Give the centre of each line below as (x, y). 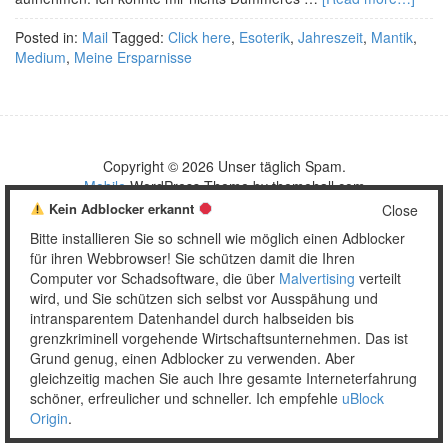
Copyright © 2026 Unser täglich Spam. (224, 166)
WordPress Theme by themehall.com (245, 186)
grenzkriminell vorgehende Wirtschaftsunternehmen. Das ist (219, 338)
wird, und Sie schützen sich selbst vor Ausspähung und (204, 298)
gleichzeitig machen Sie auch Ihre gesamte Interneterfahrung (223, 378)
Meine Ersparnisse (133, 57)
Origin (49, 418)
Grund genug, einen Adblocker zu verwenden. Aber (192, 358)
